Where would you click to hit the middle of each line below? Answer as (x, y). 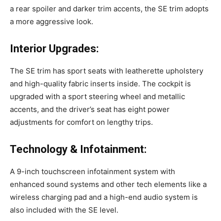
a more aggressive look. (52, 21)
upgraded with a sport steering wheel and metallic (97, 96)
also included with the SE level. (64, 210)
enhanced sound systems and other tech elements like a (108, 184)
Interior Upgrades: (55, 48)
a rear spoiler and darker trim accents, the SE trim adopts (109, 8)
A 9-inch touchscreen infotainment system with (92, 171)
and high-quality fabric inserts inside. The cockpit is (100, 83)
